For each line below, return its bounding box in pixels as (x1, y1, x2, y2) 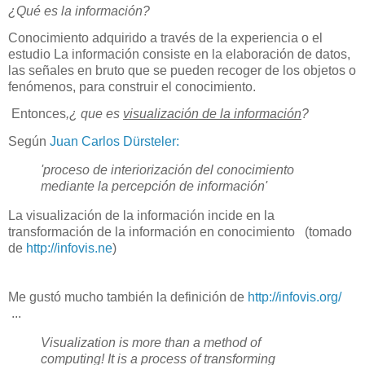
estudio (8, 46, 54, 61)
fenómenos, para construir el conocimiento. (8, 79, 256, 94)
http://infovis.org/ (248, 290, 341, 305)
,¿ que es (66, 107, 123, 121)
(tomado (305, 225, 352, 240)
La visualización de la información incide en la (8, 209, 275, 223)
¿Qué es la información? (8, 3, 150, 18)
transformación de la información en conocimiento (8, 225, 301, 240)
